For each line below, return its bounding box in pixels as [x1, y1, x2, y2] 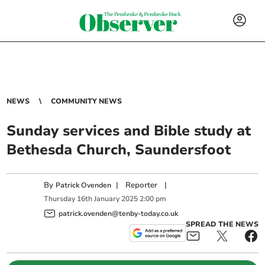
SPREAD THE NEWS [185, 219, 258, 229]
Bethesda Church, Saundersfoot [7, 140, 231, 159]
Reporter [125, 180, 158, 190]
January [94, 194, 120, 204]
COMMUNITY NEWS [51, 96, 122, 106]
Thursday [44, 194, 76, 204]
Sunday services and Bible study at [7, 121, 251, 140]
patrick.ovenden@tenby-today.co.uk [59, 208, 179, 218]
